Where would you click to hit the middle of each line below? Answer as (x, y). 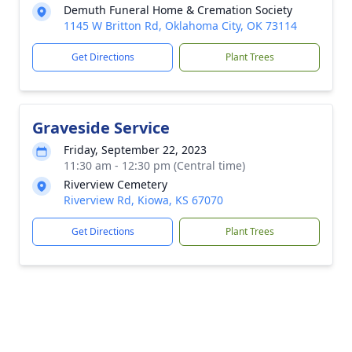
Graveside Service (101, 127)
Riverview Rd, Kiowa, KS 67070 (143, 200)
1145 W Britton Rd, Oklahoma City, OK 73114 (180, 25)
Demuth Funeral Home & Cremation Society (178, 9)
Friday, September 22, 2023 (135, 149)
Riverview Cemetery (115, 184)
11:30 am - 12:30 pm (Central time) (154, 165)
